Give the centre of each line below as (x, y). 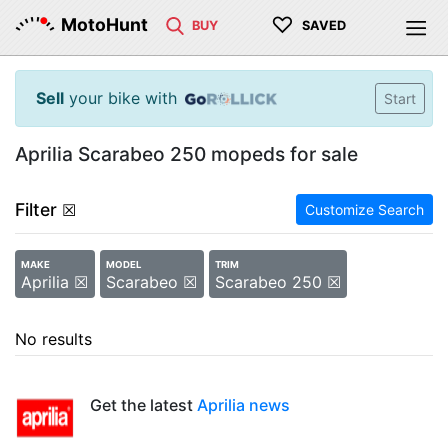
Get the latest (143, 405)
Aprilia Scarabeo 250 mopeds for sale (186, 154)
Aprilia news (243, 405)
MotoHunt (104, 24)
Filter (36, 209)
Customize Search (364, 209)
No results (53, 339)
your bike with (120, 98)
